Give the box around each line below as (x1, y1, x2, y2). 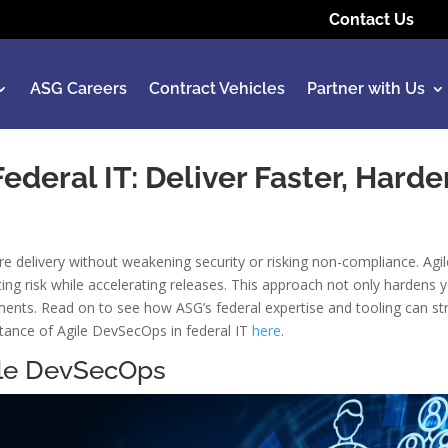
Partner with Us (307, 79, 426, 98)
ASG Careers (30, 79, 128, 98)
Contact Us (328, 10, 414, 29)
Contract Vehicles (149, 79, 286, 98)
